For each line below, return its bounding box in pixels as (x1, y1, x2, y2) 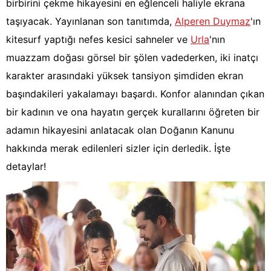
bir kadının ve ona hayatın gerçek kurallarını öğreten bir (6, 106, 260, 119)
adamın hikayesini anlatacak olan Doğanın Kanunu (6, 124, 234, 137)
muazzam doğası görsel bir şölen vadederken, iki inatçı (6, 51, 258, 64)
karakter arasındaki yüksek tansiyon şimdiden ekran (6, 70, 243, 82)
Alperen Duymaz (175, 15, 250, 28)
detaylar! (6, 160, 46, 173)
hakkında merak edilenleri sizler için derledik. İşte (6, 142, 230, 155)
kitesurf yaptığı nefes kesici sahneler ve (6, 33, 191, 46)
